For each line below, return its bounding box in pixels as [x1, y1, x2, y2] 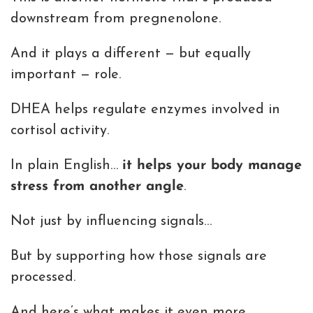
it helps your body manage [122, 159, 302, 173]
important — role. [10, 68, 121, 82]
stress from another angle [10, 180, 184, 194]
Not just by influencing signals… [10, 214, 212, 229]
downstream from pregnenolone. [10, 12, 221, 27]
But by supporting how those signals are [10, 249, 267, 264]
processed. [10, 270, 75, 285]
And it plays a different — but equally [10, 47, 251, 61]
